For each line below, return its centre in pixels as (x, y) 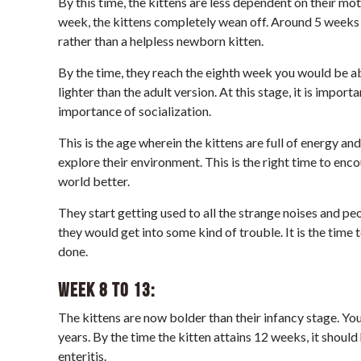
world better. (94, 180)
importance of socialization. (135, 110)
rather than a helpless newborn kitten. (161, 40)
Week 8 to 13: (106, 290)
